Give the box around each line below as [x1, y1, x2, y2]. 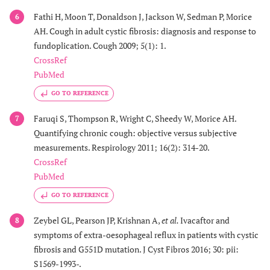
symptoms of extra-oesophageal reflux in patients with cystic [34, 229, 259, 241]
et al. [162, 215, 180, 227]
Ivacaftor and [180, 215, 230, 227]
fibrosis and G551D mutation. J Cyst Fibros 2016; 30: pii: [34, 243, 239, 256]
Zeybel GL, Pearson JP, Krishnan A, [34, 215, 162, 227]
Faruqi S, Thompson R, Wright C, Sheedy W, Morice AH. [34, 112, 236, 124]
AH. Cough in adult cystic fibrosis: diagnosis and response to [34, 25, 256, 37]
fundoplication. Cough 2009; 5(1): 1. [34, 39, 166, 51]
